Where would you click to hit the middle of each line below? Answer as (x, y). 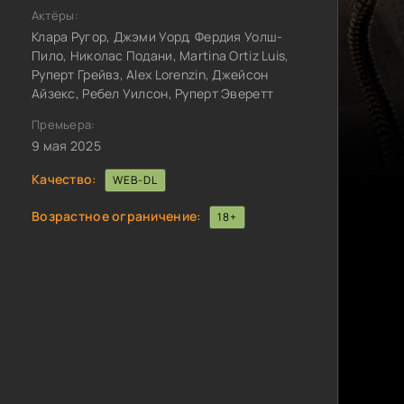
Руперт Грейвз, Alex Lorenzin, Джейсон (150, 74)
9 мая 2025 (66, 146)
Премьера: (64, 124)
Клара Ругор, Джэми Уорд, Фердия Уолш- (157, 37)
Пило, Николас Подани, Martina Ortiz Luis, (161, 55)
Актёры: (55, 15)
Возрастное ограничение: (117, 216)
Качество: (64, 179)
